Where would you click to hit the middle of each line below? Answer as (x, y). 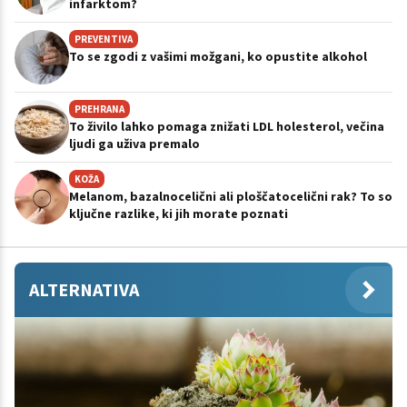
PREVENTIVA (104, 39)
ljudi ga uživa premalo (134, 143)
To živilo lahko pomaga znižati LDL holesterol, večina (227, 126)
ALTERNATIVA (84, 289)
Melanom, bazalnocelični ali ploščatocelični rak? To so (231, 196)
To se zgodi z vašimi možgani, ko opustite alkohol (218, 56)
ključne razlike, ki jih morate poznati (179, 213)
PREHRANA (99, 109)
